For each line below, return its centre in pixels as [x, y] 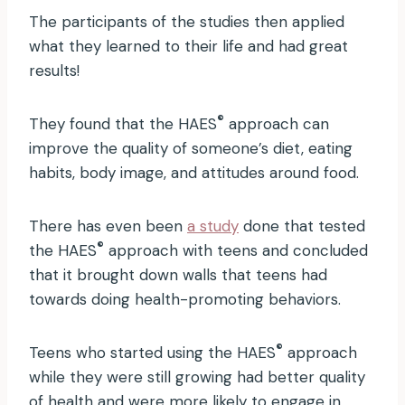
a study [213, 226]
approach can [277, 124]
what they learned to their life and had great [188, 47]
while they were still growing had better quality [197, 377]
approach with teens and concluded [236, 251]
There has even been [108, 226]
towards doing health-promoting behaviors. [185, 300]
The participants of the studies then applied [187, 22]
